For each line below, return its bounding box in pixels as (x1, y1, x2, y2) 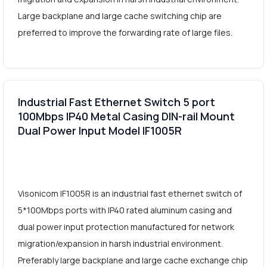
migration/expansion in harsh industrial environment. (17, 238, 223, 250)
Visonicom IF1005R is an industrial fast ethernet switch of (17, 188, 242, 200)
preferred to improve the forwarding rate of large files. (17, 27, 232, 39)
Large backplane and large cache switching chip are (17, 10, 222, 22)
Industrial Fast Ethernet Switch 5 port (17, 95, 215, 110)
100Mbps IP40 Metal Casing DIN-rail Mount (17, 109, 235, 124)
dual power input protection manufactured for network (17, 221, 234, 233)
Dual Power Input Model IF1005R (17, 123, 182, 138)
